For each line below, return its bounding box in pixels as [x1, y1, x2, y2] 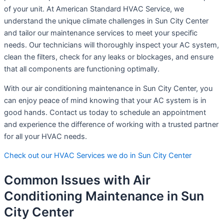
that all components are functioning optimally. [4, 64, 159, 74]
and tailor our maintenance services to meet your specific [4, 28, 197, 38]
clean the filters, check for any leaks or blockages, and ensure [4, 52, 213, 62]
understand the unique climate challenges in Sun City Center [4, 16, 208, 26]
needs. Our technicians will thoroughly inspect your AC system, [4, 40, 219, 50]
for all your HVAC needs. [4, 131, 87, 141]
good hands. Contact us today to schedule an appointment [4, 107, 206, 117]
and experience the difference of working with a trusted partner [4, 119, 218, 129]
